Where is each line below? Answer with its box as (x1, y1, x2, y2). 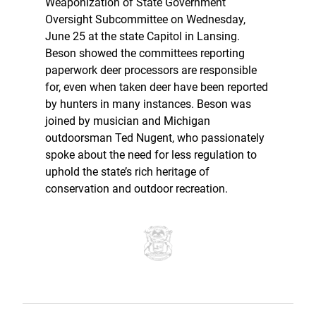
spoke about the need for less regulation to (45, 147, 257, 162)
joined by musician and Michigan (45, 114, 210, 128)
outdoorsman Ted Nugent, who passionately (45, 130, 265, 145)
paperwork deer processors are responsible (45, 63, 257, 77)
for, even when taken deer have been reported (45, 80, 268, 94)
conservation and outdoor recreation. (45, 181, 228, 195)
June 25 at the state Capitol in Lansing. (45, 29, 240, 43)
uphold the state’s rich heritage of (45, 164, 209, 178)
